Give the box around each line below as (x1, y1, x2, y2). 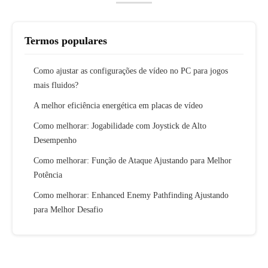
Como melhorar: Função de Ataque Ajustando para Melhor (33, 156, 232, 166)
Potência (33, 170, 62, 180)
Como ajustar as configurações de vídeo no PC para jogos (33, 66, 228, 76)
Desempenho (33, 136, 77, 145)
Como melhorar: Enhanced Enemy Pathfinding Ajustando (33, 191, 229, 200)
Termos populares (25, 35, 107, 47)
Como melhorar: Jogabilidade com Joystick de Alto (33, 121, 206, 131)
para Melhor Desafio (33, 205, 103, 215)
